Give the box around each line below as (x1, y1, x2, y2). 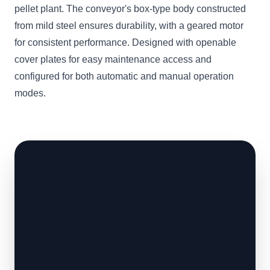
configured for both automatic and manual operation (14, 71, 234, 81)
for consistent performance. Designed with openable (14, 37, 236, 48)
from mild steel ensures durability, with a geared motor (14, 20, 243, 31)
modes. (14, 88, 46, 98)
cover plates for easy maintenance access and (14, 54, 212, 64)
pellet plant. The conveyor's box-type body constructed (14, 4, 246, 14)
